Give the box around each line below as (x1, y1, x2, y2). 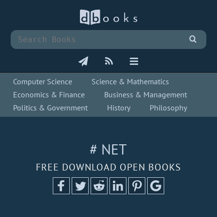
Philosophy (150, 103, 187, 113)
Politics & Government (13, 103, 88, 113)
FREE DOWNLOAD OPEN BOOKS (35, 161, 181, 174)
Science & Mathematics (92, 77, 170, 87)
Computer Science (13, 77, 73, 87)
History (107, 103, 131, 113)
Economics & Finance (13, 90, 85, 100)
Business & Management (104, 90, 187, 100)
